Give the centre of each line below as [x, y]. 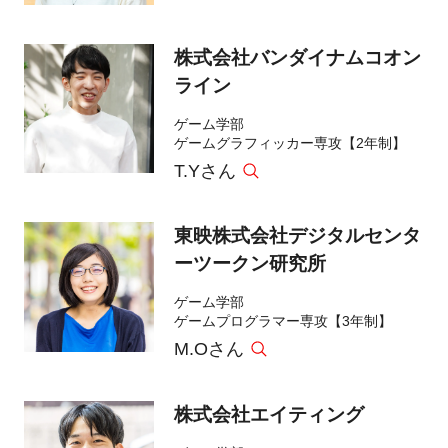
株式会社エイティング [268, 414]
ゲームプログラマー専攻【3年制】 [282, 321]
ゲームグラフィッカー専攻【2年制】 [289, 142]
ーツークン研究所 [249, 264]
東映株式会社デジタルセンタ [297, 236]
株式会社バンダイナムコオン [297, 57]
